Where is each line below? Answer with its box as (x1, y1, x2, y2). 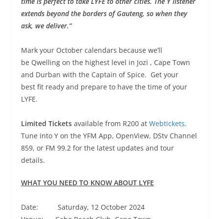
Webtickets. (149, 118, 187, 128)
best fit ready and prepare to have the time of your (21, 82, 187, 91)
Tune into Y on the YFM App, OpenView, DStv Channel (21, 131, 197, 140)
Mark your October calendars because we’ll (21, 45, 162, 55)
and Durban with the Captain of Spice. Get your (21, 69, 178, 79)
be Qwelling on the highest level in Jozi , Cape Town (21, 57, 190, 67)
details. (21, 155, 45, 165)
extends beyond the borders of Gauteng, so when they (21, 8, 187, 18)
